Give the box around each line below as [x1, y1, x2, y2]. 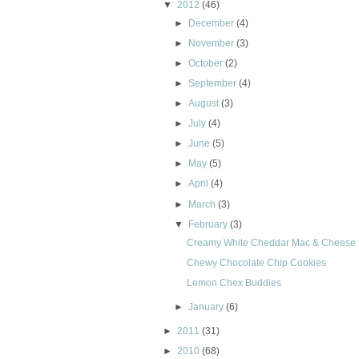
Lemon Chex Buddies [187, 276, 282, 288]
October [188, 58, 224, 70]
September [188, 78, 237, 90]
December [188, 17, 235, 29]
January [188, 301, 224, 313]
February [188, 218, 228, 230]
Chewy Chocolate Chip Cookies [187, 256, 327, 268]
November [188, 37, 235, 49]
